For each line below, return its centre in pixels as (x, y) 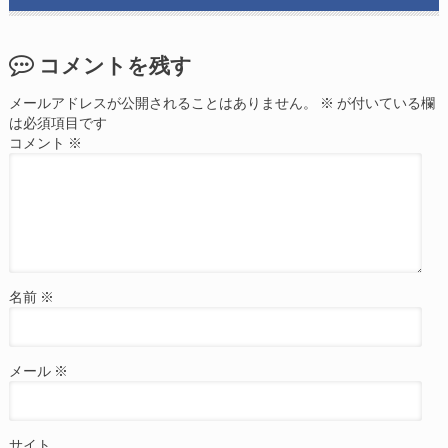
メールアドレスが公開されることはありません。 (162, 102)
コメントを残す (115, 64)
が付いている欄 (384, 102)
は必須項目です (57, 122)
